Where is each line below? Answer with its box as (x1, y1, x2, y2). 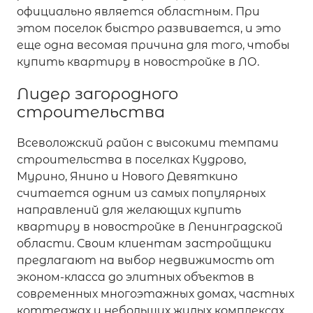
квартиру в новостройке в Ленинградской (17, 219, 283, 233)
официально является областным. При (17, 4, 260, 18)
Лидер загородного (17, 83, 178, 103)
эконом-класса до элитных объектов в (17, 270, 254, 284)
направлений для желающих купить (17, 203, 241, 217)
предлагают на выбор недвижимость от (17, 253, 275, 267)
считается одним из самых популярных (17, 186, 265, 200)
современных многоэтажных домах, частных (17, 286, 294, 300)
